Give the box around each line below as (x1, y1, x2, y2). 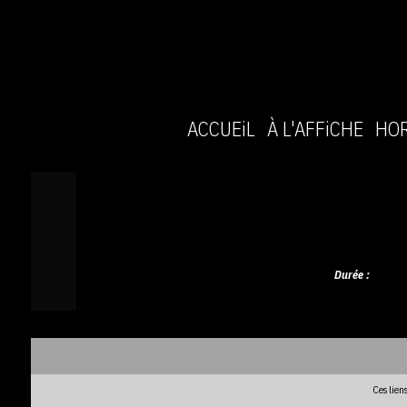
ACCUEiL (187, 115, 256, 142)
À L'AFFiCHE (267, 115, 364, 142)
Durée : (333, 267, 370, 283)
